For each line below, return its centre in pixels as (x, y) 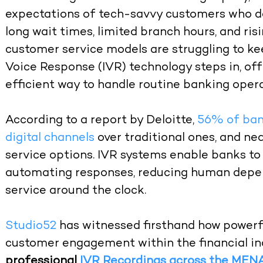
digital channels (50, 139)
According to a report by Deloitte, (100, 121)
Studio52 (31, 227)
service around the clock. (76, 191)
